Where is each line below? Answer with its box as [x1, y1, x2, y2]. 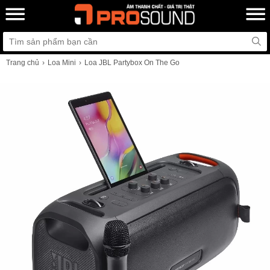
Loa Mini [48, 58, 76, 67]
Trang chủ [6, 58, 39, 67]
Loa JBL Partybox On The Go [84, 58, 180, 67]
